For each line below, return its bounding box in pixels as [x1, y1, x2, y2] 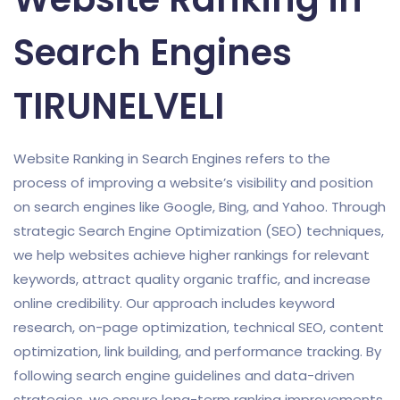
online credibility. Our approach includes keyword [13, 294, 335, 313]
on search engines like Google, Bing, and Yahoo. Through [13, 197, 386, 217]
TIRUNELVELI [13, 81, 233, 132]
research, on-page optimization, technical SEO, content [13, 318, 384, 337]
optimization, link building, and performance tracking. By [13, 342, 381, 362]
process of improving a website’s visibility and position [13, 173, 373, 193]
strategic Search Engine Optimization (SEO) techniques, [13, 221, 384, 241]
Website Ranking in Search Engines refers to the [13, 149, 330, 169]
